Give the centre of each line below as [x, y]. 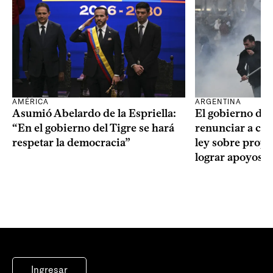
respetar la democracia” [71, 142]
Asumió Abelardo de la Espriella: [94, 113]
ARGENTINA [218, 101]
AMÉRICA [30, 101]
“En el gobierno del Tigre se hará [93, 128]
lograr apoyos [229, 157]
